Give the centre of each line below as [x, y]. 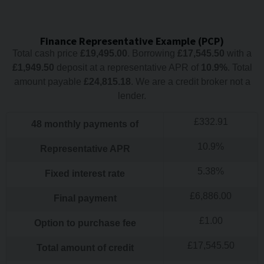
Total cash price [46, 53]
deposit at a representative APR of [127, 67]
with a [238, 53]
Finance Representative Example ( [121, 41]
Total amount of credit [85, 247]
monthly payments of [90, 124]
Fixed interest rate [85, 173]
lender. [132, 95]
